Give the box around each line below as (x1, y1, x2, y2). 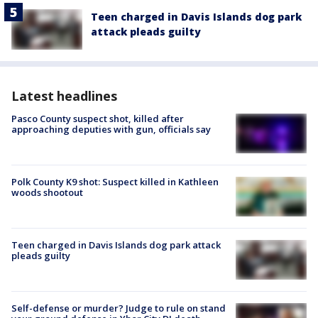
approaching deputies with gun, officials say (11, 122, 211, 136)
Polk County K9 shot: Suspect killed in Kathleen (11, 175, 219, 188)
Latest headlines (11, 87, 117, 104)
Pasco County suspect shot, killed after (11, 111, 184, 125)
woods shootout (11, 185, 83, 199)
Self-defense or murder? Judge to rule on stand (11, 302, 226, 315)
